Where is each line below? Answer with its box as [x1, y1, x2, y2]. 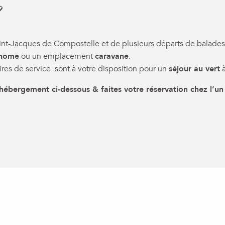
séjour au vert [169, 63, 220, 74]
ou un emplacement [19, 51, 95, 62]
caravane [95, 51, 129, 62]
